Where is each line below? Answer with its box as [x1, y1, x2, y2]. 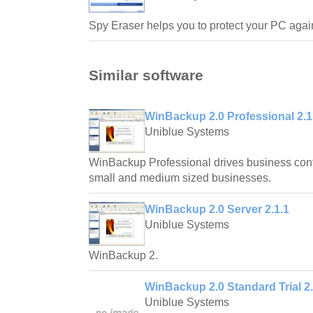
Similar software [89, 66, 203, 83]
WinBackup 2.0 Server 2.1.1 [145, 203, 289, 215]
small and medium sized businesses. [89, 171, 271, 184]
